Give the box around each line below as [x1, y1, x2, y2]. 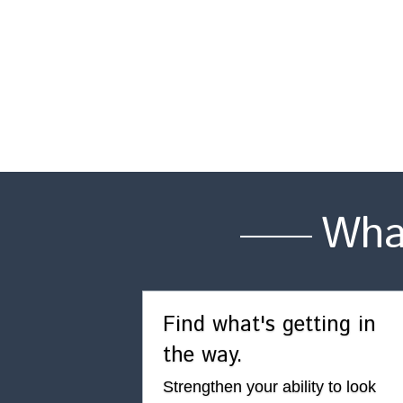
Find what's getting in [163, 309, 377, 340]
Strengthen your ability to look [163, 378, 377, 396]
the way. [163, 340, 244, 371]
